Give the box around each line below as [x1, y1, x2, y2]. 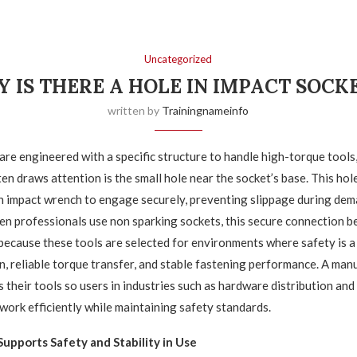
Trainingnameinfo [162, 103, 249, 117]
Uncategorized [144, 52, 213, 65]
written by [108, 103, 163, 117]
